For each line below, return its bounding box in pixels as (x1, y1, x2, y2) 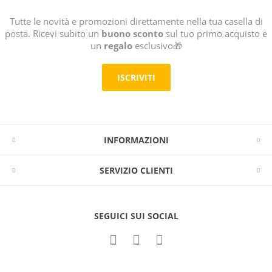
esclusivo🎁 (132, 39, 182, 52)
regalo (103, 39, 132, 52)
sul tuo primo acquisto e (163, 27, 267, 39)
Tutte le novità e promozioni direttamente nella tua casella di (9, 15, 263, 27)
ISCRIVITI (117, 71, 155, 83)
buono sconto (101, 27, 163, 39)
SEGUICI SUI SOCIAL (93, 209, 178, 222)
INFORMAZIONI (103, 134, 169, 146)
